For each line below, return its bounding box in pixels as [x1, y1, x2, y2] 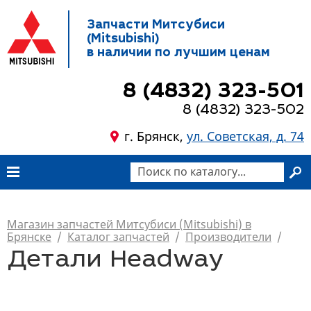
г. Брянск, [124, 128, 187, 144]
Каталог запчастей [67, 229, 169, 244]
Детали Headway [7, 249, 224, 274]
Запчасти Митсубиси [86, 19, 225, 32]
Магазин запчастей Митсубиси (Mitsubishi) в [7, 217, 251, 232]
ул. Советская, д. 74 [187, 128, 304, 144]
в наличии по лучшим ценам [86, 47, 270, 60]
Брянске [7, 229, 51, 244]
